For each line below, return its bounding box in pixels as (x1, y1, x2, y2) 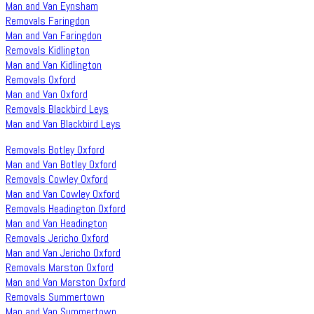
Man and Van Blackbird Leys (6, 116, 121, 132)
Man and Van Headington (6, 216, 107, 231)
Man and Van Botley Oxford (6, 157, 116, 172)
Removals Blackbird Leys (6, 102, 109, 117)
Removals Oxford (6, 72, 76, 88)
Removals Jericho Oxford (6, 231, 109, 246)
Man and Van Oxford (6, 87, 88, 102)
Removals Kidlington (6, 43, 90, 58)
